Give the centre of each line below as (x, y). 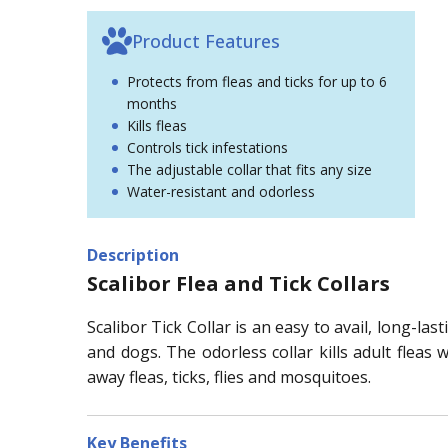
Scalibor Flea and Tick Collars (238, 284)
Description (133, 255)
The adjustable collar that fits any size (249, 170)
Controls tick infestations (207, 148)
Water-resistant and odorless (221, 192)
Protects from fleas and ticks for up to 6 (257, 82)
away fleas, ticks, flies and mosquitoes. (229, 377)
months (152, 104)
